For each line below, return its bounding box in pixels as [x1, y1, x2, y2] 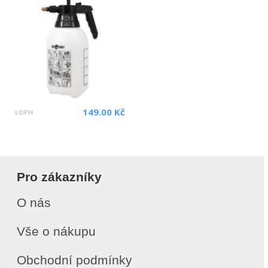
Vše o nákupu [17, 224, 96, 238]
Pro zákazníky [17, 170, 102, 184]
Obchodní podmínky [17, 253, 132, 267]
